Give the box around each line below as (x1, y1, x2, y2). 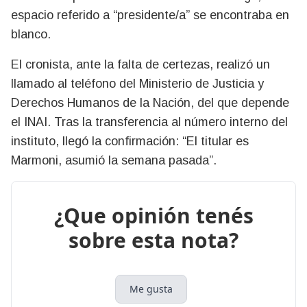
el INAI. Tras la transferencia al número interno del (11, 114, 288, 129)
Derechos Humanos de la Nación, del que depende (11, 95, 289, 110)
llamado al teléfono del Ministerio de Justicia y (11, 76, 264, 90)
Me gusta (129, 282, 173, 295)
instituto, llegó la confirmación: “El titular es (11, 134, 249, 148)
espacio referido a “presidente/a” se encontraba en (11, 8, 289, 22)
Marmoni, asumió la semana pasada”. (11, 153, 220, 167)
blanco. (11, 27, 51, 41)
